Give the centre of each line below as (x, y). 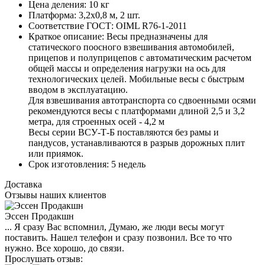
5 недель (127, 164)
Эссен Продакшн (39, 216)
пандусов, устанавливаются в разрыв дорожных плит (137, 143)
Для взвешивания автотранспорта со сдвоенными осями (142, 100)
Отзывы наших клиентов (56, 195)
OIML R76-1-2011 (150, 25)
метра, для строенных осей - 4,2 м (96, 121)
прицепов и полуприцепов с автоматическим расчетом (140, 57)
